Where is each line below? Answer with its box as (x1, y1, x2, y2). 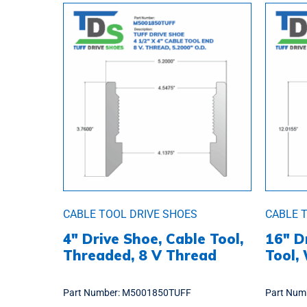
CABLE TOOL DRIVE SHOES (63, 207, 197, 221)
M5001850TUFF (122, 286, 191, 298)
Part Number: (63, 286, 122, 298)
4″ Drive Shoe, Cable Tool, (63, 230, 243, 247)
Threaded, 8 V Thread (63, 246, 217, 264)
